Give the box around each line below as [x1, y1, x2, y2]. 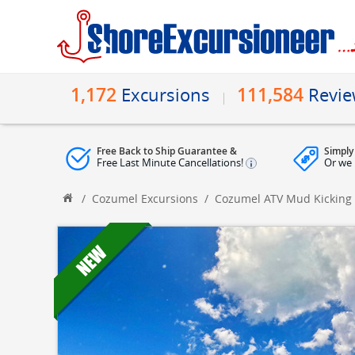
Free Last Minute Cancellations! [97, 155, 246, 170]
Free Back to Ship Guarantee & [97, 144, 237, 158]
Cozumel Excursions [92, 191, 198, 206]
